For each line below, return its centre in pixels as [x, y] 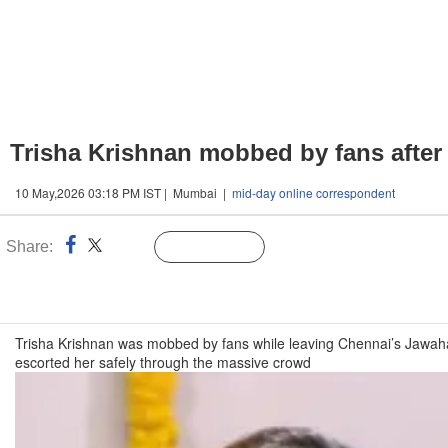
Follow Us [224, 248]
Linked [129, 248]
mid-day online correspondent [313, 192]
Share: [29, 246]
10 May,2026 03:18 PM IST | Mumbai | [123, 192]
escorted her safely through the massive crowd [163, 362]
